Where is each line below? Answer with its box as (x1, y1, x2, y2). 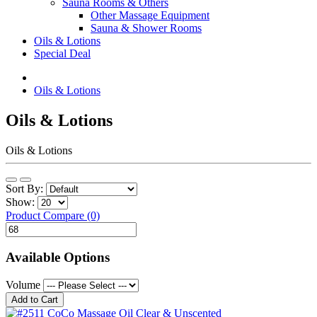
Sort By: (6, 182, 46, 195)
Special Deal (34, 47, 91, 59)
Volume (6, 279, 43, 292)
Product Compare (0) (6, 209, 100, 221)
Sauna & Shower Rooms (91, 21, 202, 34)
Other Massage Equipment (91, 8, 209, 21)
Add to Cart (11, 294, 58, 306)
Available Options (6, 250, 110, 265)
